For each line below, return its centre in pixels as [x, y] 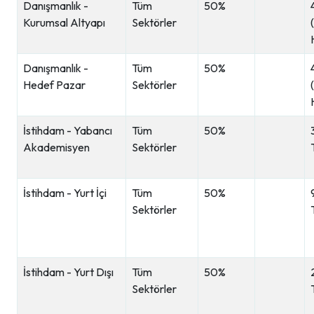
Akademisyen [56, 147]
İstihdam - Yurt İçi [65, 193]
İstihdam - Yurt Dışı [68, 272]
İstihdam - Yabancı [68, 130]
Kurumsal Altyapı [64, 22]
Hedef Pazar [54, 85]
